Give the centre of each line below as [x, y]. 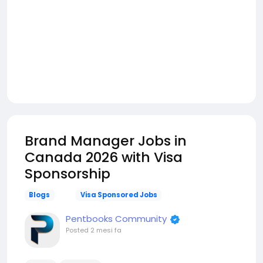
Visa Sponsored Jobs [119, 195]
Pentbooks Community [116, 219]
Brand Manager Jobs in [106, 141]
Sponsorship [68, 173]
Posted [78, 230]
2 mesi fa [106, 230]
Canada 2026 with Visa [104, 157]
